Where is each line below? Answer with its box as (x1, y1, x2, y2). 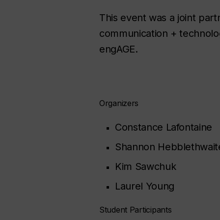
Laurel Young (115, 180, 174, 192)
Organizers (99, 98, 139, 109)
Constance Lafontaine (115, 121, 212, 134)
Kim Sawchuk (115, 161, 176, 173)
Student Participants (99, 205, 172, 215)
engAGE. (99, 43, 138, 55)
